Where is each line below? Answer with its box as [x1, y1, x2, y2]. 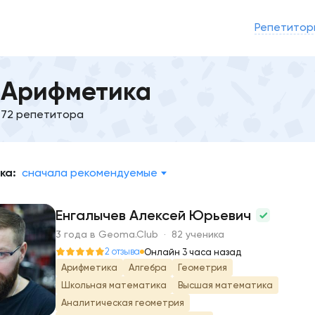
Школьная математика [61, 280, 167, 290]
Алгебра [129, 262, 167, 273]
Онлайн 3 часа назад [144, 246, 241, 257]
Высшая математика [178, 280, 273, 290]
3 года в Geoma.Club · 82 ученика [56, 229, 224, 240]
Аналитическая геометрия [61, 297, 184, 308]
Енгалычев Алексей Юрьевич [56, 207, 255, 224]
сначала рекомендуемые [22, 166, 157, 179]
